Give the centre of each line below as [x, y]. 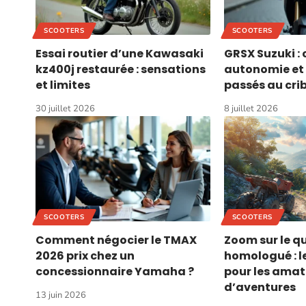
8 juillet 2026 [251, 109]
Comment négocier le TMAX [116, 240]
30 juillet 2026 [65, 109]
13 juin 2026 [61, 295]
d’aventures [260, 287]
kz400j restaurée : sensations [121, 70]
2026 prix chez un [85, 255]
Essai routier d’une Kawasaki [120, 54]
